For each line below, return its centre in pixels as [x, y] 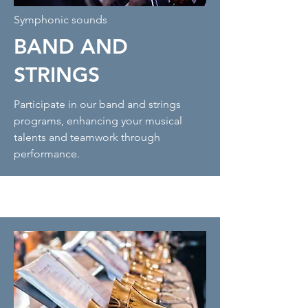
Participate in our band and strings [97, 104]
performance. [47, 154]
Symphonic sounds [60, 20]
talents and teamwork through [87, 137]
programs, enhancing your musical [98, 121]
